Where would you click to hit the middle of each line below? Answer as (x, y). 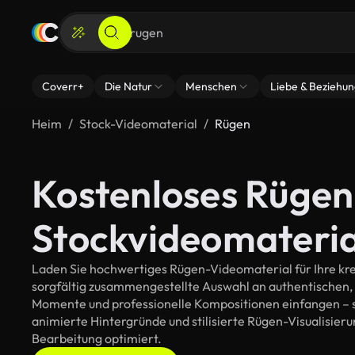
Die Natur (128, 86)
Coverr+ (63, 86)
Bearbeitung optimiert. (97, 338)
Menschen (211, 86)
